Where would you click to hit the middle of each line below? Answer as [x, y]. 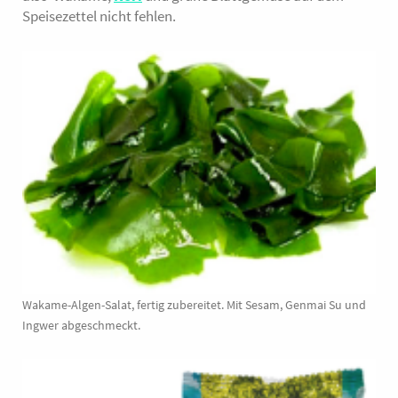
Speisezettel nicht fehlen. [99, 16]
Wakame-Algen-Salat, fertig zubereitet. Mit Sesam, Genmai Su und [194, 306]
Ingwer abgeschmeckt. [81, 326]
